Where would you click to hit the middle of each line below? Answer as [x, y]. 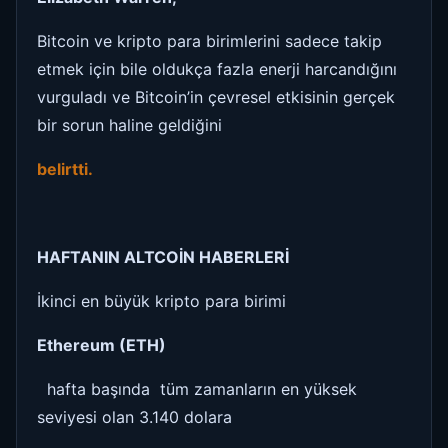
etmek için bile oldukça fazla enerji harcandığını [217, 68]
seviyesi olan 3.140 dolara [134, 416]
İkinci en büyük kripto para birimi [161, 300]
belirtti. [65, 168]
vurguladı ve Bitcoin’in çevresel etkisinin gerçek [216, 96]
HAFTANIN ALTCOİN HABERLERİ [163, 256]
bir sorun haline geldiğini [129, 124]
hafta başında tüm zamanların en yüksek [197, 388]
